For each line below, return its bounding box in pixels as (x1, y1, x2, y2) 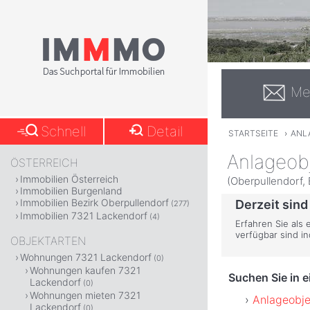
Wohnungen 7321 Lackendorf (20, 251, 152, 263)
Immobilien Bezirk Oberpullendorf (20, 197, 169, 208)
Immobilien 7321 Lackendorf (20, 210, 147, 221)
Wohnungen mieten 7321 (30, 289, 140, 301)
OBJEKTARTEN (10, 234, 86, 248)
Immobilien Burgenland (20, 185, 122, 197)
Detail (147, 123, 183, 140)
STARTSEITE (228, 128, 278, 139)
